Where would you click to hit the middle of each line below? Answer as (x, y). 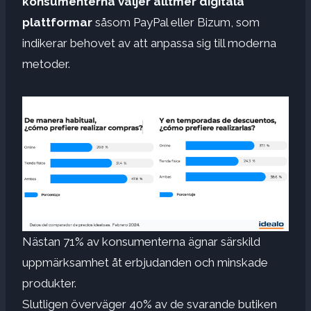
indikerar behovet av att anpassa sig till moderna (149, 43)
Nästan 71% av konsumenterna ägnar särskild (141, 242)
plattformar (57, 22)
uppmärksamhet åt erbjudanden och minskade (145, 263)
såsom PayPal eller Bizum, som (176, 22)
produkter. (49, 284)
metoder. (46, 64)
